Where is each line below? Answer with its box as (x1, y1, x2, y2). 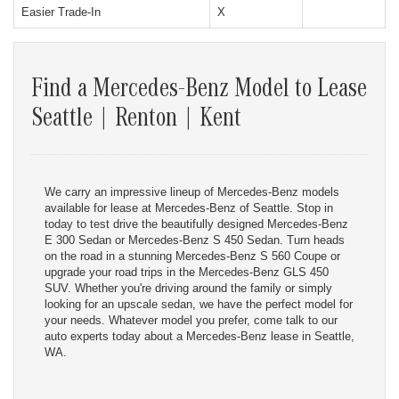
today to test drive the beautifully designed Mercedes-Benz (45, 216, 348, 231)
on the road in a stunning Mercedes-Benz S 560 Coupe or (45, 248, 340, 263)
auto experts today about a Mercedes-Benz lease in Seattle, (45, 329, 354, 343)
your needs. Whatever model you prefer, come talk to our (45, 313, 338, 327)
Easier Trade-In (21, 4, 101, 19)
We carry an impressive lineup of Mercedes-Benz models (45, 184, 339, 199)
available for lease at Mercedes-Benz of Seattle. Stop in (45, 200, 333, 215)
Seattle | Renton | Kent (31, 107, 241, 134)
